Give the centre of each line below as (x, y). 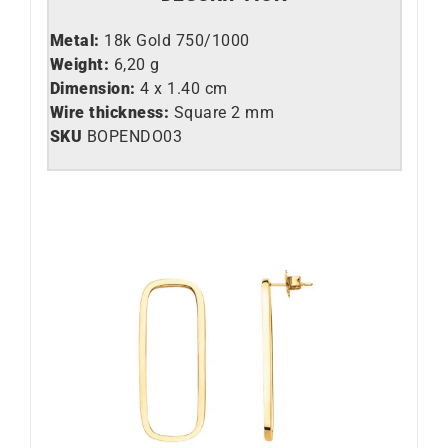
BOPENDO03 (132, 136)
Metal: (76, 40)
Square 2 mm (221, 112)
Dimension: (92, 88)
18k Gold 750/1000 (177, 40)
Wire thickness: (109, 112)
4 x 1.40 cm (181, 88)
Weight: (81, 64)
